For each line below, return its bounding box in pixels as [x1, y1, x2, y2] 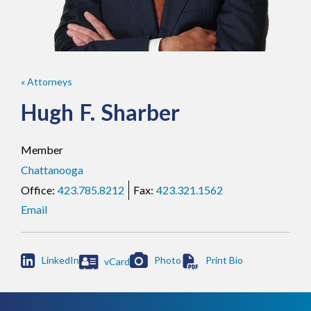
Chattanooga [21, 162, 83, 176]
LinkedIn [42, 253, 79, 266]
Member [21, 142, 63, 156]
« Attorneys [21, 75, 72, 87]
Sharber [101, 98, 180, 126]
